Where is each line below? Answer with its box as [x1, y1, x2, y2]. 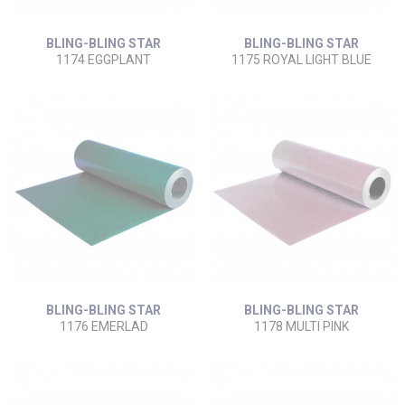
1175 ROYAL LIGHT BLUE [231, 52, 372, 67]
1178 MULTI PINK [254, 319, 349, 334]
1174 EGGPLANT [56, 52, 151, 67]
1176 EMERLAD [59, 319, 148, 334]
